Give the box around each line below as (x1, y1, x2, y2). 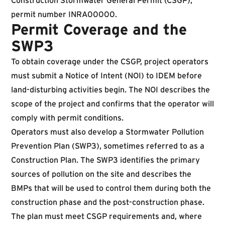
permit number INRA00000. (11, 10, 117, 19)
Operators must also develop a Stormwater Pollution (11, 127, 204, 136)
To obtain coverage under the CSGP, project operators (11, 57, 208, 66)
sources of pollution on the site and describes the (11, 169, 191, 178)
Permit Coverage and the (11, 21, 187, 38)
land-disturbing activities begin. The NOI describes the (11, 85, 210, 94)
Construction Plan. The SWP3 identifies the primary (11, 155, 200, 164)
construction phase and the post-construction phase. (11, 197, 204, 206)
